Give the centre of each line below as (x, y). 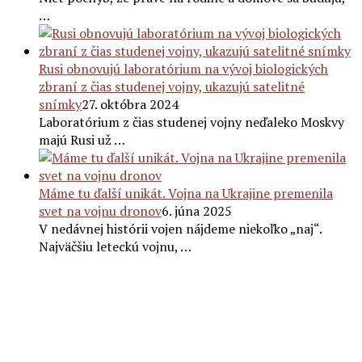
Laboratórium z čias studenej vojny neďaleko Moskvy (192, 122)
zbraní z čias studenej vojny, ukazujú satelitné (172, 86)
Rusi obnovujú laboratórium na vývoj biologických (183, 69)
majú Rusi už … (82, 140)
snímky (60, 104)
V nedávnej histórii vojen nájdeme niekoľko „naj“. (180, 229)
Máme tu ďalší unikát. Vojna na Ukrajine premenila (186, 193)
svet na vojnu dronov (100, 211)
